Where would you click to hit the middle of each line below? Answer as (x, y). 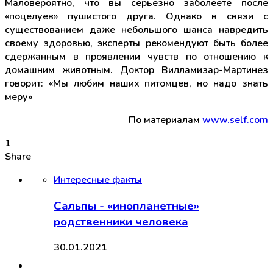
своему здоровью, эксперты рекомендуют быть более (136, 43)
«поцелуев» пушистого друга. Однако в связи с (136, 16)
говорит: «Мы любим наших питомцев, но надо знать (136, 83)
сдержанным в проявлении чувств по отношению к (136, 56)
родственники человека (121, 222)
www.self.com (235, 120)
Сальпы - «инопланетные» (126, 206)
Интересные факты (98, 179)
